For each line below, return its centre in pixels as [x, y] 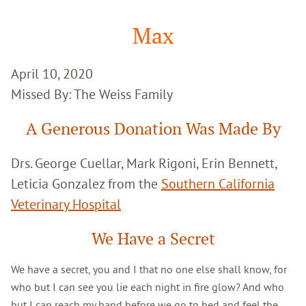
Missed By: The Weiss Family [92, 94]
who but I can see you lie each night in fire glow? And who [148, 287]
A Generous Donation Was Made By [153, 128]
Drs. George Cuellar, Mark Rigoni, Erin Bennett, [144, 163]
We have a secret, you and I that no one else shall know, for [149, 269]
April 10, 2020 [52, 73]
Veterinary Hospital [66, 204]
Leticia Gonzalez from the [86, 183]
